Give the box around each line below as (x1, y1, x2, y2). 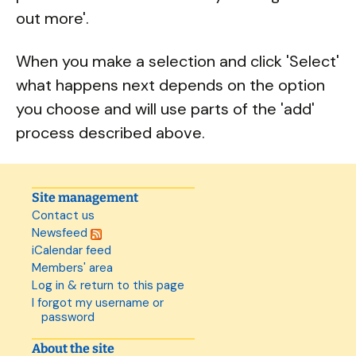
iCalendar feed (32, 242, 111, 258)
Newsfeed (32, 225, 91, 241)
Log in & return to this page (32, 277, 184, 293)
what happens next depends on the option (16, 75, 325, 95)
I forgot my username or (32, 295, 164, 311)
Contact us (32, 207, 95, 223)
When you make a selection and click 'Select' (16, 51, 339, 72)
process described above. (16, 122, 205, 143)
